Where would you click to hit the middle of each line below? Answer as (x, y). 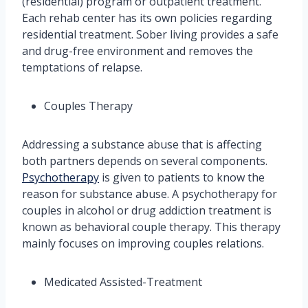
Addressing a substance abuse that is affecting (142, 145)
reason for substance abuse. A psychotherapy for (150, 194)
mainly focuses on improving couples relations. (143, 244)
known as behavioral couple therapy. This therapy (151, 227)
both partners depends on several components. (145, 161)
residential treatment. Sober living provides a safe (150, 35)
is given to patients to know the (182, 178)
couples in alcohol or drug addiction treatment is (147, 211)
